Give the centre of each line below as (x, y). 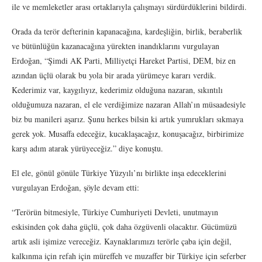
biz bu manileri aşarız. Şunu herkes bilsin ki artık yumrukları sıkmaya (127, 119)
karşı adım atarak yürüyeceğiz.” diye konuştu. (87, 148)
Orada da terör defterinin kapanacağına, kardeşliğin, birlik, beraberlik (127, 31)
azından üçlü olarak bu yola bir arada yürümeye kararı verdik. (114, 75)
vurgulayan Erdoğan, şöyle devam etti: (75, 187)
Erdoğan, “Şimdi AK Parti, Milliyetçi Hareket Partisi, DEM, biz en (124, 60)
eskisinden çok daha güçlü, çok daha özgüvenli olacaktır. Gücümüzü (124, 226)
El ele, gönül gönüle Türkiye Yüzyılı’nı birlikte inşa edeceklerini (119, 173)
